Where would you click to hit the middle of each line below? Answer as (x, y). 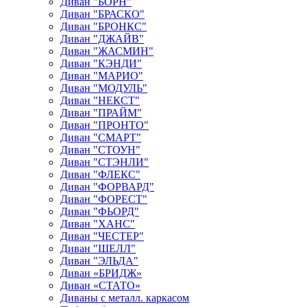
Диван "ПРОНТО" (105, 125)
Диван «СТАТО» (100, 286)
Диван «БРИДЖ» (101, 273)
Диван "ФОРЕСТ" (104, 199)
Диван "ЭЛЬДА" (99, 261)
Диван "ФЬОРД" (100, 212)
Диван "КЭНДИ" (101, 64)
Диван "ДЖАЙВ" (102, 39)
